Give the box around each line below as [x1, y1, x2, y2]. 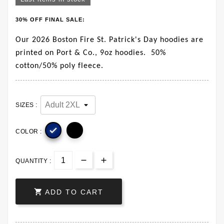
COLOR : [15, 128, 42, 135]
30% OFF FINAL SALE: [15, 16, 85, 23]
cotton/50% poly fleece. [15, 62, 103, 70]
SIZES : [15, 101, 37, 109]
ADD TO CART [45, 188, 103, 196]
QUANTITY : [15, 157, 51, 165]
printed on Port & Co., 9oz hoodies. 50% [15, 49, 166, 57]
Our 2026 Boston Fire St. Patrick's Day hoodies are [15, 36, 203, 44]
